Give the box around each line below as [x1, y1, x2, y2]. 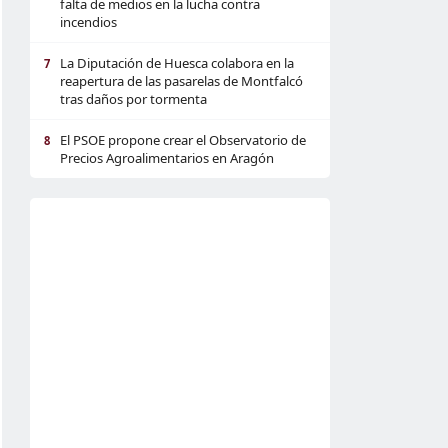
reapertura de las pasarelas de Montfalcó [60, 72, 303, 90]
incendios [60, 13, 117, 31]
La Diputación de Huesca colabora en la [60, 54, 294, 72]
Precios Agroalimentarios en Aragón [60, 149, 274, 167]
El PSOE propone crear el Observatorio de [60, 131, 306, 149]
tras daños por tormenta [60, 90, 207, 108]
